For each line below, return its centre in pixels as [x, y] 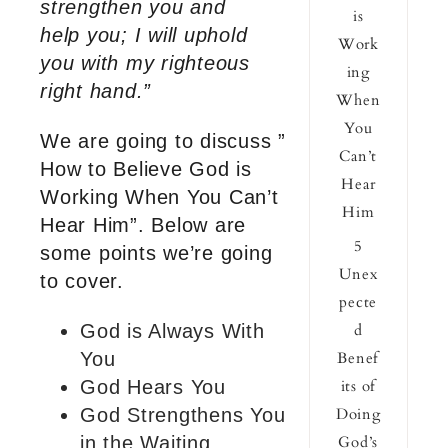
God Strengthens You [183, 415]
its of [358, 386]
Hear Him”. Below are [143, 225]
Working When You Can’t [159, 197]
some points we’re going [156, 253]
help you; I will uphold [144, 35]
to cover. [82, 281]
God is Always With [172, 331]
